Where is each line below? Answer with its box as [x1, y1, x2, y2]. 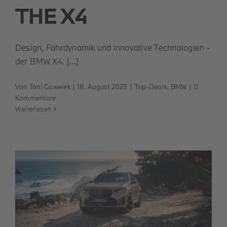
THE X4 [15, 2, 88, 29]
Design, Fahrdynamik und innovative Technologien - [15, 42, 210, 53]
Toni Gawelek [28, 82, 70, 91]
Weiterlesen [15, 104, 52, 113]
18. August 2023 [77, 82, 128, 91]
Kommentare [15, 93, 56, 102]
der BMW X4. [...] [15, 55, 79, 66]
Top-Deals [134, 82, 168, 91]
